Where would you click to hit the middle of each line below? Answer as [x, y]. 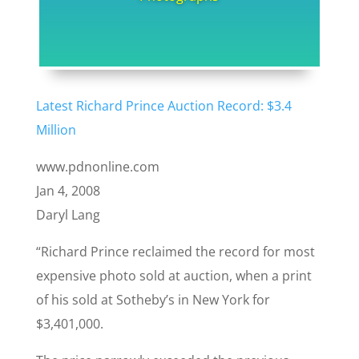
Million [56, 130]
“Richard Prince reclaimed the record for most [175, 252]
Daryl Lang [68, 215]
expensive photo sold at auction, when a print [173, 276]
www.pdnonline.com [97, 167]
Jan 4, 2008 [68, 191]
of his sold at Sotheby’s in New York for [153, 300]
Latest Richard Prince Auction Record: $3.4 [163, 106]
